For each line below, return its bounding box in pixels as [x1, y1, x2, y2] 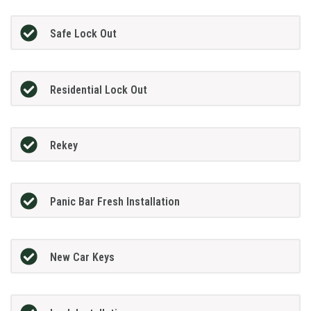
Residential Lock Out [49, 83, 147, 96]
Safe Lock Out [49, 27, 117, 41]
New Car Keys [49, 251, 115, 264]
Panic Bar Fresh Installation [49, 194, 180, 208]
